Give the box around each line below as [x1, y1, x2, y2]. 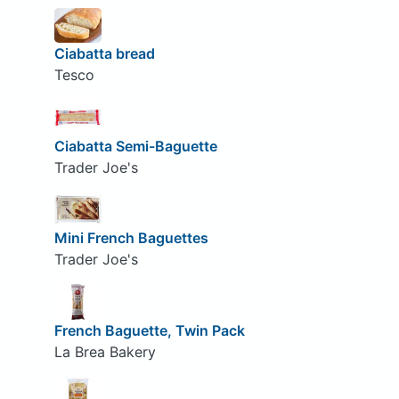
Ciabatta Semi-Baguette [53, 136, 217, 155]
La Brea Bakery [53, 342, 156, 361]
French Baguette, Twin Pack [53, 321, 245, 339]
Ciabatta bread [53, 45, 155, 63]
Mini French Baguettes [53, 229, 208, 248]
